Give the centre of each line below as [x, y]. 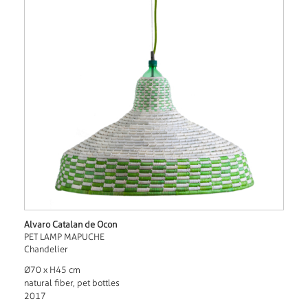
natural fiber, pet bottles [71, 283]
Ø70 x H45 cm [52, 270]
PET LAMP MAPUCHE [64, 237]
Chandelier [46, 250]
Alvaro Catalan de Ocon [70, 225]
